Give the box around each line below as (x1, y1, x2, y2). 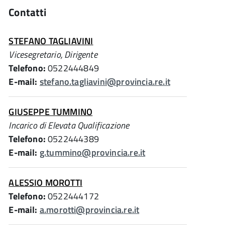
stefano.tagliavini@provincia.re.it (39, 75, 170, 88)
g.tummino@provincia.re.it (39, 146, 146, 159)
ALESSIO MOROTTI (9, 176, 83, 189)
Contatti (9, 4, 47, 20)
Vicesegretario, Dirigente (9, 48, 97, 61)
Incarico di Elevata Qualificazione (9, 119, 130, 132)
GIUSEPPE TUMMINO (9, 105, 93, 119)
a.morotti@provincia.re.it (39, 203, 140, 216)
